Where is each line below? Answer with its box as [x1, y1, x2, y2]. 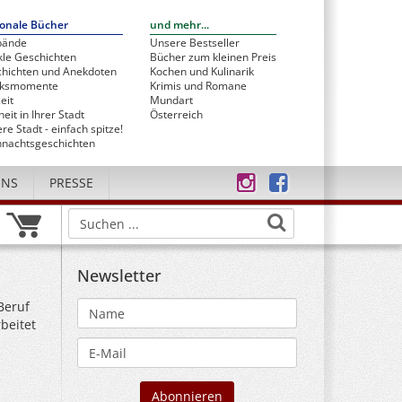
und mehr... [150, 17, 209, 32]
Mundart [150, 92, 193, 108]
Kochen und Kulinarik [150, 64, 254, 79]
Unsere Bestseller [150, 35, 240, 50]
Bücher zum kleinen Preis [150, 49, 276, 65]
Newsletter [77, 265, 162, 286]
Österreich [150, 107, 203, 122]
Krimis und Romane [150, 78, 247, 93]
